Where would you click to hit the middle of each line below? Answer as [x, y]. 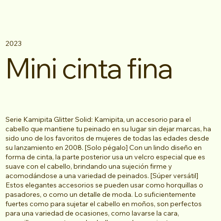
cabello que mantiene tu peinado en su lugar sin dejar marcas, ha [109, 129]
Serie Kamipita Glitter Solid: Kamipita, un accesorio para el [98, 119]
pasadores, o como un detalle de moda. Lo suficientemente [101, 194]
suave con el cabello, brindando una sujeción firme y [89, 166]
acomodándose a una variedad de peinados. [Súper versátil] [102, 175]
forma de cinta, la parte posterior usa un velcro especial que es [106, 157]
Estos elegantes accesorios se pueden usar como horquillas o [105, 185]
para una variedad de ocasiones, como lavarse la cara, [92, 213]
